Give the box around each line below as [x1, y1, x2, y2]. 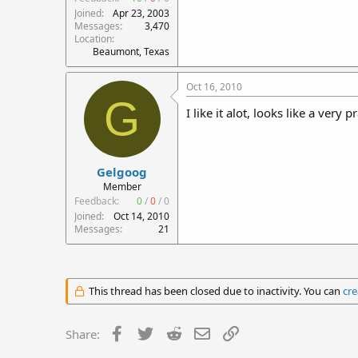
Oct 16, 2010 [186, 80, 242, 93]
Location [74, 32, 112, 46]
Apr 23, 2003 [113, 6, 169, 20]
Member [102, 179, 141, 193]
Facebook [126, 324, 180, 340]
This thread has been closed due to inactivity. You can [86, 283, 343, 298]
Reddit [183, 324, 219, 340]
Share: [66, 325, 100, 342]
